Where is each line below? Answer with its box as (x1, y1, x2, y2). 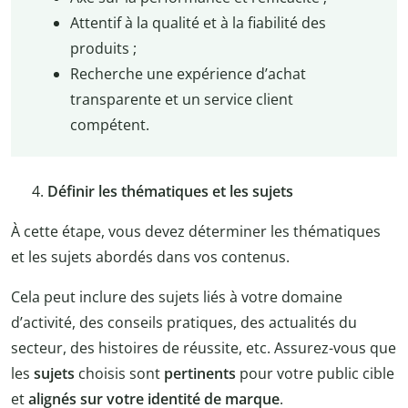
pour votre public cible (236, 362, 394, 383)
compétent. (69, 115, 149, 136)
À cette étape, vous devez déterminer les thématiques (11, 220, 381, 241)
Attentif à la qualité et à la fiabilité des (69, 13, 326, 34)
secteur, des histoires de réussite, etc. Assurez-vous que (11, 337, 396, 358)
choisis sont (75, 362, 164, 383)
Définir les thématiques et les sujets (47, 180, 297, 201)
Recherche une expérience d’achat (69, 64, 306, 85)
